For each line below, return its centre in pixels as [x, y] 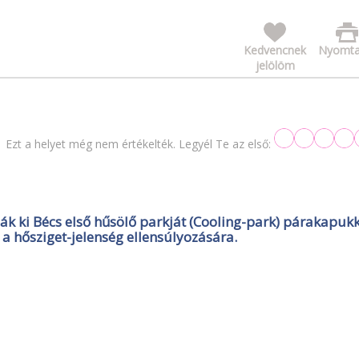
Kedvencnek [275, 50]
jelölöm [275, 65]
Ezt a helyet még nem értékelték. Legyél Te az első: [138, 143]
